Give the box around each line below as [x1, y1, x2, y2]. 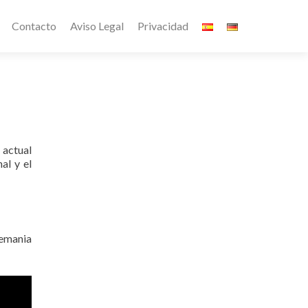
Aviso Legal [70, 19, 124, 32]
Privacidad [137, 19, 188, 32]
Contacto [12, 19, 56, 32]
